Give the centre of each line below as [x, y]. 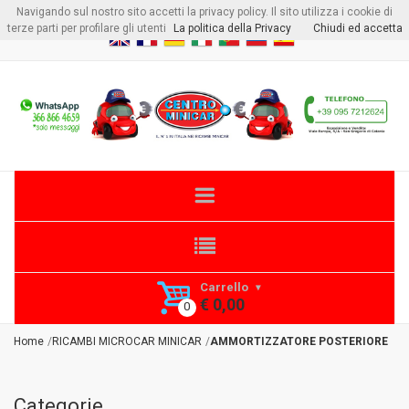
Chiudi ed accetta [357, 28]
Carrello [224, 288]
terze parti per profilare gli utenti [86, 28]
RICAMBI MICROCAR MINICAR [127, 341]
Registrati [276, 15]
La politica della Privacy [232, 28]
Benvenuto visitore [158, 15]
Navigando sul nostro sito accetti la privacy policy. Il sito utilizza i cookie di [204, 12]
